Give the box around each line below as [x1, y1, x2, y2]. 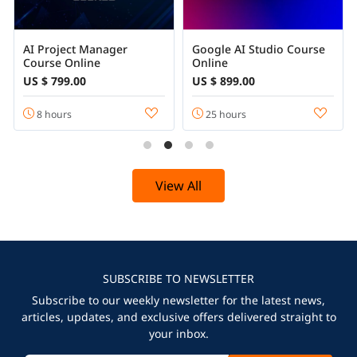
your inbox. [148, 326, 209, 342]
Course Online [22, 55, 100, 71]
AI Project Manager [22, 41, 127, 57]
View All [155, 177, 202, 195]
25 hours [202, 107, 246, 121]
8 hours [33, 107, 72, 121]
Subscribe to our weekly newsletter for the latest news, [32, 292, 325, 308]
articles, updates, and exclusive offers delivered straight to [21, 309, 336, 325]
